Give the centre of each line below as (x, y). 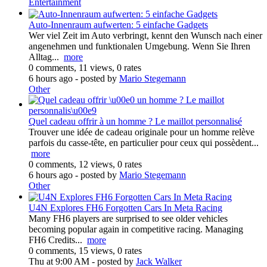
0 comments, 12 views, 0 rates (85, 164)
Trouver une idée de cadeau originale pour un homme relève (142, 132)
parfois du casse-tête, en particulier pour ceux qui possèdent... (144, 142)
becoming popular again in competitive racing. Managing (136, 229)
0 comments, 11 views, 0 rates (85, 67)
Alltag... (46, 57)
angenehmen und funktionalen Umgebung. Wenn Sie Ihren (139, 46)
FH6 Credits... (58, 240)
